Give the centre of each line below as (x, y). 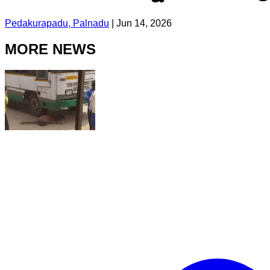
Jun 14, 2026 (144, 23)
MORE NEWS (50, 49)
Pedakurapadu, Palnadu (57, 23)
